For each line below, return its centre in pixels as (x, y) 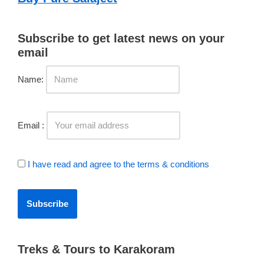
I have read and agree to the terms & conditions (118, 164)
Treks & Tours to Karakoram (96, 249)
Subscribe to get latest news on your (121, 38)
